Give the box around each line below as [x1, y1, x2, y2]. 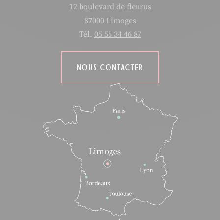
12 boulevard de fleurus [69, 1, 151, 12]
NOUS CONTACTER [77, 62, 143, 72]
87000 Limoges [84, 15, 136, 26]
